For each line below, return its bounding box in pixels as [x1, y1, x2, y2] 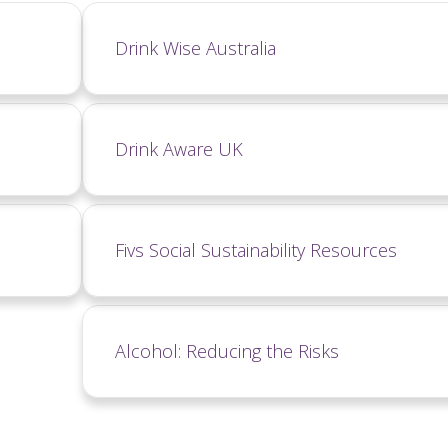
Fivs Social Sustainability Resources [114, 237, 397, 262]
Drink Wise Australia [114, 35, 276, 60]
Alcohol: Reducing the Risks [114, 338, 339, 363]
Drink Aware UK [114, 136, 243, 161]
